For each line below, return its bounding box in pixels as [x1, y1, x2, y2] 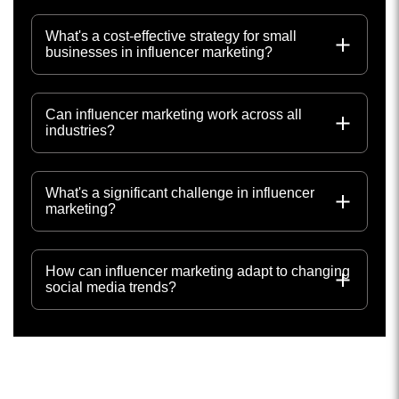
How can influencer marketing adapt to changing [45, 264, 350, 279]
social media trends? [45, 280, 176, 295]
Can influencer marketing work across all [45, 107, 302, 122]
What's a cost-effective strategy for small [45, 28, 297, 44]
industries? [45, 123, 115, 138]
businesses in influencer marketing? [45, 45, 273, 60]
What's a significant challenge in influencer [45, 185, 314, 200]
